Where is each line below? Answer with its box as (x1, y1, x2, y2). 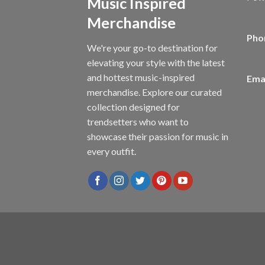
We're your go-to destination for (87, 42, 218, 54)
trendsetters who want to (87, 116, 189, 128)
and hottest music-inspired (87, 72, 195, 83)
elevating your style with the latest (87, 57, 225, 69)
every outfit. (87, 146, 136, 157)
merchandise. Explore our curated (87, 86, 222, 98)
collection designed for (87, 101, 180, 113)
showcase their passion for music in (87, 131, 228, 143)
